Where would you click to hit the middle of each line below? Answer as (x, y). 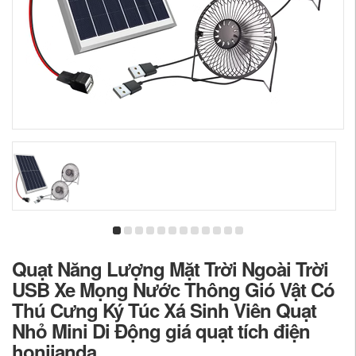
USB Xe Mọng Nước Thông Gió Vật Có (173, 289)
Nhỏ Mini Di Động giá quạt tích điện (161, 331)
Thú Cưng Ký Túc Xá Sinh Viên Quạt (164, 310)
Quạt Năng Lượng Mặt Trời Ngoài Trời (170, 269)
